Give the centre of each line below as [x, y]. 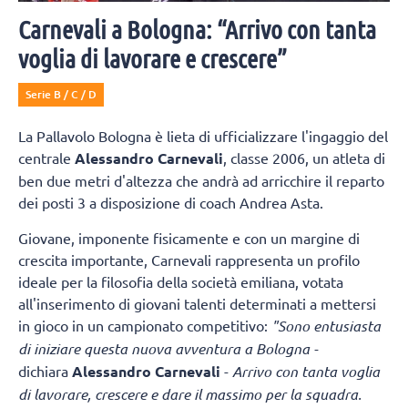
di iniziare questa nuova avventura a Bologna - [168, 348]
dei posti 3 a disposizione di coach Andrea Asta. [171, 203]
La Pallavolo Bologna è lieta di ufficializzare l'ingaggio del [203, 136]
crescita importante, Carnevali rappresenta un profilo [189, 259]
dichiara [45, 370]
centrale [46, 158]
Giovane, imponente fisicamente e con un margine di [189, 237]
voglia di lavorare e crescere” [153, 59]
